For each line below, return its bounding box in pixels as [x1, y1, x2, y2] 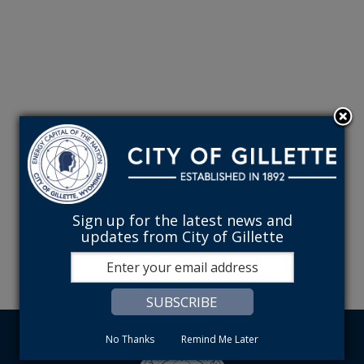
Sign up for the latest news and [71, 210, 292, 230]
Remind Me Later [181, 331, 258, 346]
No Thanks [106, 331, 154, 346]
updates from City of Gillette [80, 226, 284, 246]
